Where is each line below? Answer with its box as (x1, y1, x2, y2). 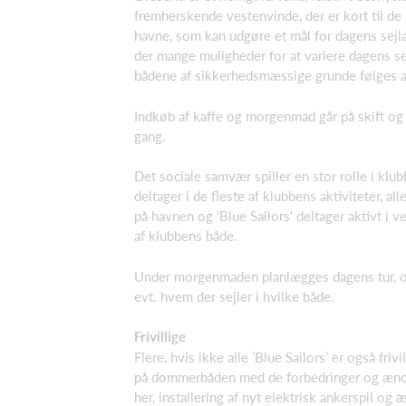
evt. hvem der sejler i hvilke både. (134, 287, 334, 304)
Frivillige (134, 328, 186, 345)
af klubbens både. (134, 227, 237, 245)
